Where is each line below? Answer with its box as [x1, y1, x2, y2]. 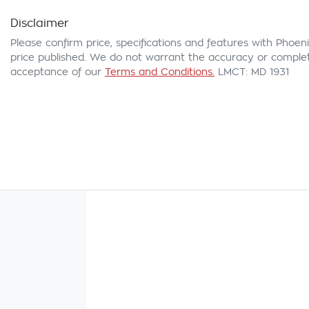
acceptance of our [10, 67, 101, 77]
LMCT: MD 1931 [218, 67, 289, 77]
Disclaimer [10, 18, 69, 30]
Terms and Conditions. [105, 67, 215, 77]
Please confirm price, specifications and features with [10, 38, 276, 48]
